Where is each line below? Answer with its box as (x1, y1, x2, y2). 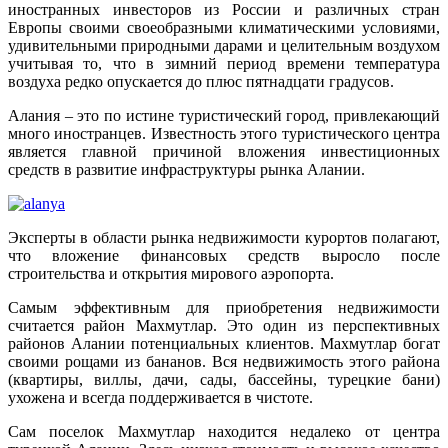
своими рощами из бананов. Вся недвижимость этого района (8, 352, 440, 370)
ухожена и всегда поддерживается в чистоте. (8, 388, 313, 406)
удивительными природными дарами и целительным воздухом (8, 36, 440, 54)
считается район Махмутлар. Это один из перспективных (8, 316, 440, 334)
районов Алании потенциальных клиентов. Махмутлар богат (8, 334, 440, 352)
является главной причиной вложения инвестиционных (8, 142, 440, 160)
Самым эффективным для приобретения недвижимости (8, 298, 440, 316)
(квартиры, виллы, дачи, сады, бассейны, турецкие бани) (8, 370, 440, 388)
